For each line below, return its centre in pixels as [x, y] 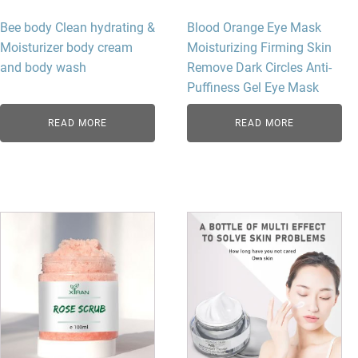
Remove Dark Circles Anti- [260, 67]
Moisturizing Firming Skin [260, 47]
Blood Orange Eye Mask [255, 27]
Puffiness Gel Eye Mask [253, 87]
